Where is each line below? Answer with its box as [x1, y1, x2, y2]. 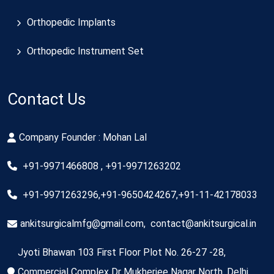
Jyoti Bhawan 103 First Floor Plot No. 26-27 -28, [18, 246, 226, 258]
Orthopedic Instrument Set [27, 45, 144, 57]
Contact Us [7, 89, 86, 108]
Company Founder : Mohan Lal [19, 131, 147, 143]
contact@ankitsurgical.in [150, 217, 256, 229]
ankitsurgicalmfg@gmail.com [20, 217, 144, 229]
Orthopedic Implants [27, 16, 116, 28]
